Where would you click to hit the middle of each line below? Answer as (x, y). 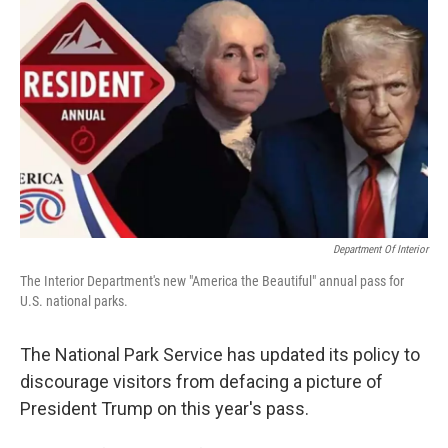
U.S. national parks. (74, 301)
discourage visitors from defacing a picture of (201, 381)
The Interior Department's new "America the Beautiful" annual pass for (212, 281)
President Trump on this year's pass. (164, 408)
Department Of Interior (380, 249)
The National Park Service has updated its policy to (220, 354)
